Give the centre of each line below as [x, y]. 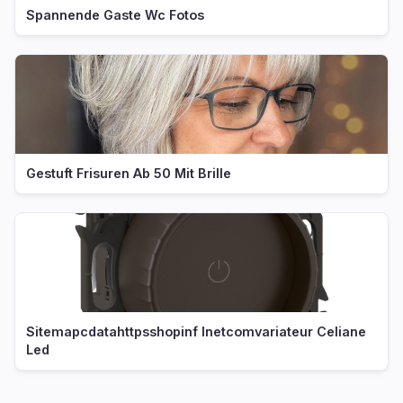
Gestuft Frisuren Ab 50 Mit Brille [129, 173]
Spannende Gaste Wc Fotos [115, 14]
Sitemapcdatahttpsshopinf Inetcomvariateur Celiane [196, 331]
